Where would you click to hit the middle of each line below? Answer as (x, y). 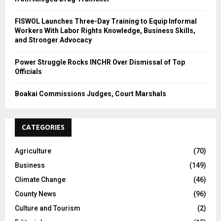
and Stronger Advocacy (53, 40)
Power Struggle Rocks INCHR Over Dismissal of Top (100, 62)
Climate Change (40, 180)
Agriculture (33, 151)
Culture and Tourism (48, 208)
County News (36, 194)
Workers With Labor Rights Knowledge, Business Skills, (105, 31)
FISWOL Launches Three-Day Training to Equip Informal (106, 21)
